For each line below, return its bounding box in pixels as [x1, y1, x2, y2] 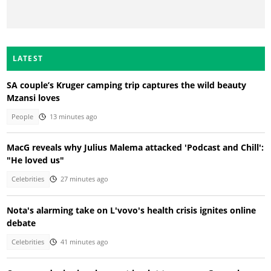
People [11, 112, 34, 121]
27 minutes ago [60, 175, 108, 184]
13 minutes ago [49, 112, 97, 121]
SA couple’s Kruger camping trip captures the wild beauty [6, 79, 246, 91]
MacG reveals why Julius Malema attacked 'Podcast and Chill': [6, 142, 264, 154]
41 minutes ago [60, 238, 108, 247]
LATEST [12, 53, 44, 64]
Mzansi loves [6, 91, 60, 103]
